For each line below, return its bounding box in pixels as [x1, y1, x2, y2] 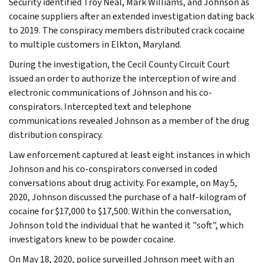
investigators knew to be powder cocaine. [9, 232, 176, 245]
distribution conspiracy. [9, 128, 103, 141]
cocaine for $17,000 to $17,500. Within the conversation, [9, 204, 231, 217]
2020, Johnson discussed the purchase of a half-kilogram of [9, 190, 247, 203]
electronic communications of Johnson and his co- [9, 86, 212, 99]
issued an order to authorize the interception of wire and [9, 72, 236, 85]
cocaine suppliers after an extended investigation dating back [9, 9, 254, 22]
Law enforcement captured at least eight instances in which [9, 148, 250, 161]
